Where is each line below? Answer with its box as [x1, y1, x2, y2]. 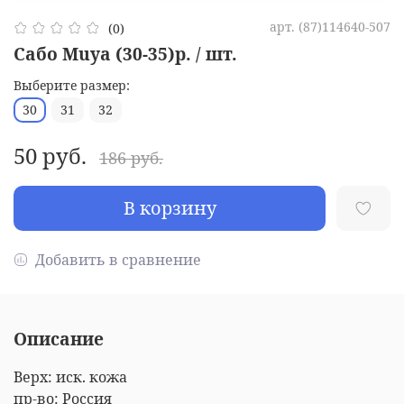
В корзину [123, 196, 216, 221]
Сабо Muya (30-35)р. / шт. [14, 41, 237, 67]
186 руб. [99, 147, 163, 170]
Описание [14, 326, 104, 351]
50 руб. [14, 141, 87, 171]
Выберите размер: [14, 77, 130, 95]
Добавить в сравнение [35, 250, 201, 271]
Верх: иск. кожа [14, 366, 127, 387]
